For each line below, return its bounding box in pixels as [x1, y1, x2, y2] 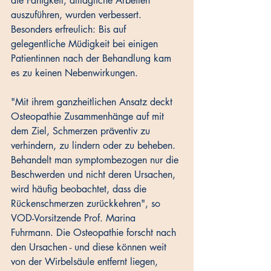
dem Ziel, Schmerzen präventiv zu [11, 125, 153, 138]
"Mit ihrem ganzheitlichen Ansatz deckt [11, 96, 175, 109]
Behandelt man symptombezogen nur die [11, 154, 181, 167]
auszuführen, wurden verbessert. [11, 8, 145, 22]
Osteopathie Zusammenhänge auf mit [11, 110, 167, 123]
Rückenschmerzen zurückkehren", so [11, 197, 163, 211]
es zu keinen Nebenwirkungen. [11, 67, 138, 80]
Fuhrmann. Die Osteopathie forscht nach [11, 226, 179, 240]
